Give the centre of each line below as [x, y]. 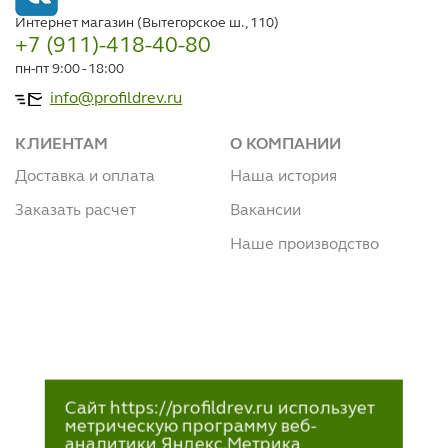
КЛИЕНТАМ [61, 145]
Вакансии [265, 210]
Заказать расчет [75, 210]
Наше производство [304, 244]
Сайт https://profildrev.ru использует [219, 408]
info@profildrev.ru [116, 99]
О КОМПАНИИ [285, 145]
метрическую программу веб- [190, 426]
